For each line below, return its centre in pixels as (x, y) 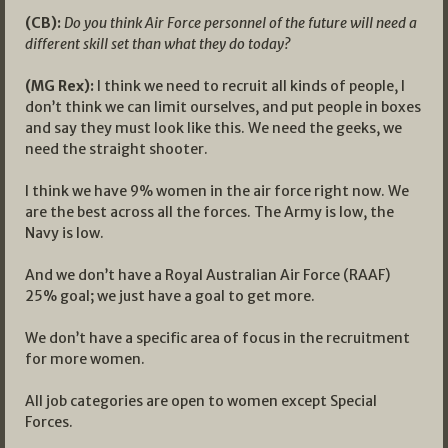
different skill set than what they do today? (157, 43)
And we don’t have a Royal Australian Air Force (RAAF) (207, 274)
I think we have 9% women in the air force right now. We (217, 190)
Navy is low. (64, 232)
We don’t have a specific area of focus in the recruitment (217, 337)
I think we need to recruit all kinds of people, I (249, 85)
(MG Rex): (59, 85)
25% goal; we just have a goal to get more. (170, 295)
